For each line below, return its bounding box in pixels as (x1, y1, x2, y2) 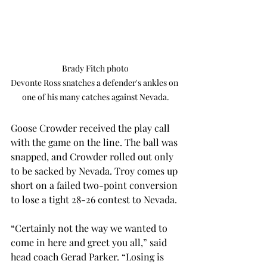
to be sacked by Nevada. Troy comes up (11, 164, 180, 178)
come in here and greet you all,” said (11, 236, 169, 249)
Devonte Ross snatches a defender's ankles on (11, 77, 180, 89)
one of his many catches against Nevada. (21, 91, 169, 103)
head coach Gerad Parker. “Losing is (11, 250, 166, 263)
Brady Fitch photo (62, 63, 129, 74)
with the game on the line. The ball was (11, 136, 180, 149)
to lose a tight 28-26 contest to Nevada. (11, 193, 177, 206)
